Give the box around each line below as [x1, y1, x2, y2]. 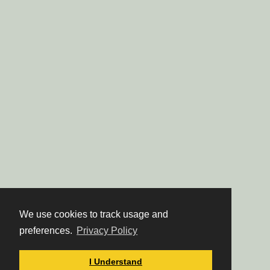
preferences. [19, 225, 75, 236]
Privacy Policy [77, 225, 138, 236]
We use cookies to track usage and [19, 209, 168, 220]
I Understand [89, 257, 142, 267]
